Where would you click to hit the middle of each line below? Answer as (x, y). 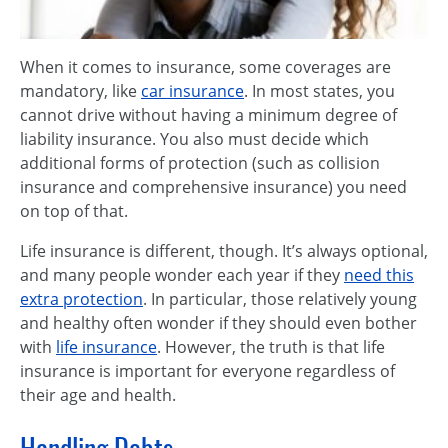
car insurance (192, 91)
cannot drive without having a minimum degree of (208, 115)
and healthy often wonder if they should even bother (218, 323)
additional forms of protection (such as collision (200, 163)
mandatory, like (80, 91)
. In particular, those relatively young (280, 299)
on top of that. (74, 211)
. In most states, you (319, 91)
